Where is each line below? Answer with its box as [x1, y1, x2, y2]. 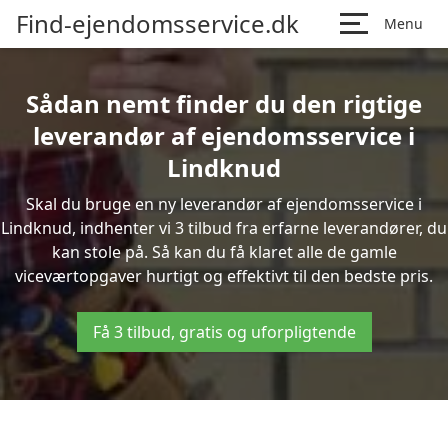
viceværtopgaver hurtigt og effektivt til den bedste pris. [15, 265, 433, 287]
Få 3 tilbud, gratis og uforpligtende [92, 321, 356, 343]
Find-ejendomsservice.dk [16, 7, 299, 40]
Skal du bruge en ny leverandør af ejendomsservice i [26, 193, 422, 215]
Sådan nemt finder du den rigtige [26, 87, 422, 120]
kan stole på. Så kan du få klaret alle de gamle [51, 241, 397, 263]
